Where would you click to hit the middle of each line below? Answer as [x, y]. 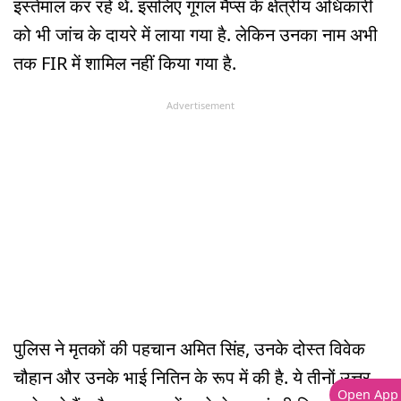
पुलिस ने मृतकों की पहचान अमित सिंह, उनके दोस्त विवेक [189, 349]
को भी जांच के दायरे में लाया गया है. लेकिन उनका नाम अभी [196, 34]
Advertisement [200, 105]
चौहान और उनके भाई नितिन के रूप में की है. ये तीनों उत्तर [192, 378]
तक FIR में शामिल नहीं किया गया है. [125, 63]
